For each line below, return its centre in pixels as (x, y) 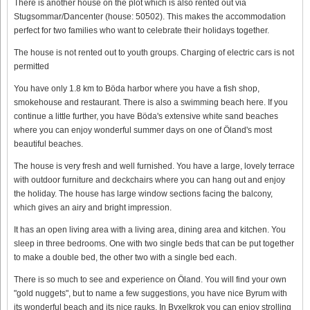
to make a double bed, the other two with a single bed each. (125, 257)
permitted (31, 66)
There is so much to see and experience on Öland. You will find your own (150, 279)
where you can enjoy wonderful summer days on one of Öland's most (143, 130)
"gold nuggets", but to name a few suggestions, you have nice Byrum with (151, 293)
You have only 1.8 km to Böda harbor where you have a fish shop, (137, 88)
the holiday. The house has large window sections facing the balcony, (143, 193)
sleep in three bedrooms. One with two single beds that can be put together (154, 243)
